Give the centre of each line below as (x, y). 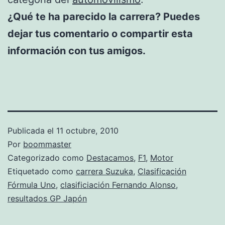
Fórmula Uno (32, 185)
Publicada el (32, 130)
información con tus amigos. (77, 50)
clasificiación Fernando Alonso (118, 185)
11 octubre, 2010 (87, 130)
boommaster (47, 144)
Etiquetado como (42, 171)
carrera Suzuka (104, 171)
